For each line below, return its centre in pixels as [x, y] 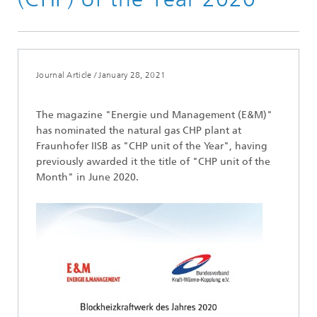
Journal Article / [67, 75]
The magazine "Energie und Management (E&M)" [154, 115]
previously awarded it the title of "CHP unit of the [153, 162]
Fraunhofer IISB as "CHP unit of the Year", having [152, 146]
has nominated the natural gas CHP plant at [139, 131]
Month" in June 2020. [87, 177]
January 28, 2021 [132, 75]
